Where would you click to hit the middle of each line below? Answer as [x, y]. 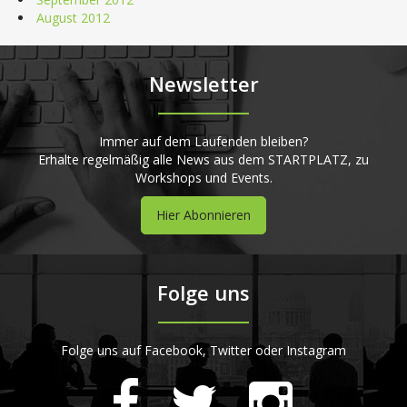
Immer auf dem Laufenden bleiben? [203, 141]
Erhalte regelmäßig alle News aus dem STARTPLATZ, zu [203, 159]
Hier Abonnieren [203, 214]
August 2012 [73, 17]
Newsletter [203, 83]
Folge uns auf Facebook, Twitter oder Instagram [203, 350]
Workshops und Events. [203, 177]
